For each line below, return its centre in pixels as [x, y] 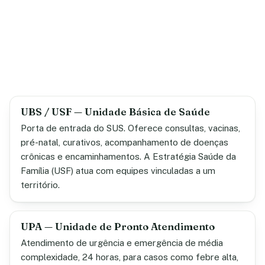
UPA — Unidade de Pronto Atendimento [118, 227]
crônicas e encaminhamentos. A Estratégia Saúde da [128, 156]
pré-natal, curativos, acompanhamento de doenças [125, 142]
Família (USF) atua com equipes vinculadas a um [118, 171]
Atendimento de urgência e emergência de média [122, 243]
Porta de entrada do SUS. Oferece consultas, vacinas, [130, 128]
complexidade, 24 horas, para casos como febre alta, [130, 257]
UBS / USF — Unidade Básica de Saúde [115, 112]
